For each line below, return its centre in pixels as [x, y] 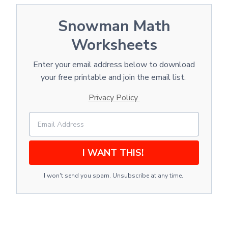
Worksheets [114, 45]
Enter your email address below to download [114, 65]
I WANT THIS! [114, 152]
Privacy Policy [114, 98]
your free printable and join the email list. [114, 77]
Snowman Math [114, 26]
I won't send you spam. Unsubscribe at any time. [114, 176]
